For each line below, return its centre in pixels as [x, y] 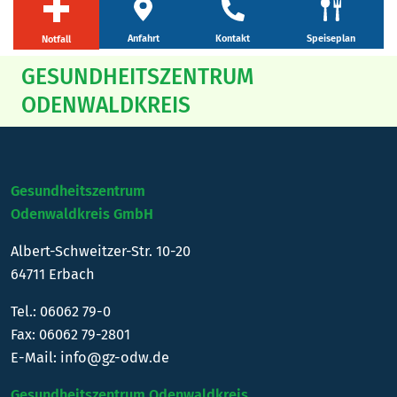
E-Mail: [35, 357]
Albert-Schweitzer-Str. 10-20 [101, 251]
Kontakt [233, 38]
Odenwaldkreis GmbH [82, 214]
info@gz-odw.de [115, 357]
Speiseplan [331, 39]
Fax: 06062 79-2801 [70, 334]
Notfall [56, 39]
